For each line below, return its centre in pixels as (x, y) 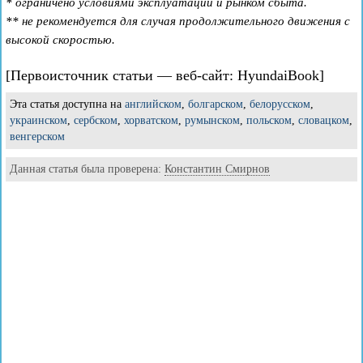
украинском (38, 120)
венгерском (37, 136)
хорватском (151, 120)
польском (269, 120)
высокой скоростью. (60, 39)
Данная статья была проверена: (87, 169)
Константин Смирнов (217, 169)
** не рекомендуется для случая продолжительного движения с (178, 21)
